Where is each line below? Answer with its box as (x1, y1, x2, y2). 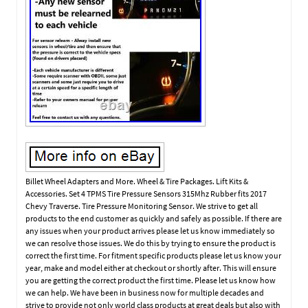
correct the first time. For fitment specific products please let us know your (25, 250, 282, 261)
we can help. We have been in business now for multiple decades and (25, 287, 265, 298)
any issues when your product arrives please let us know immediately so (25, 225, 276, 236)
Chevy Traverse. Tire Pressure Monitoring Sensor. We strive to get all (25, 200, 258, 211)
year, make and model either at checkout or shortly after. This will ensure (25, 262, 277, 273)
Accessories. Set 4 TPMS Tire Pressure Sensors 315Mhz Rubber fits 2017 (25, 188, 267, 199)
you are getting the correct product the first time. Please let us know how (25, 274, 276, 285)
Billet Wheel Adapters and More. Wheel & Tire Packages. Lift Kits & (25, 175, 249, 186)
